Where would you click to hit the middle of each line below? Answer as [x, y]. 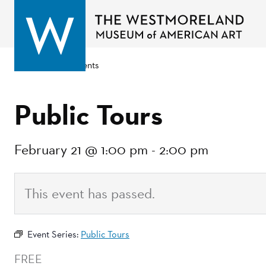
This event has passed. [90, 193]
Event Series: [54, 234]
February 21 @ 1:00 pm [81, 149]
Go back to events [63, 65]
